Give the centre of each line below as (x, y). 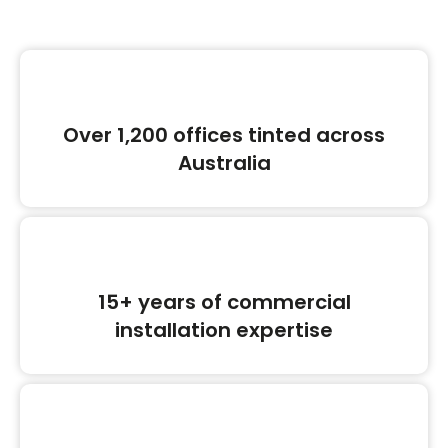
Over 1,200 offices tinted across (224, 135)
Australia (224, 163)
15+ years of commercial (224, 302)
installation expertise (224, 330)
